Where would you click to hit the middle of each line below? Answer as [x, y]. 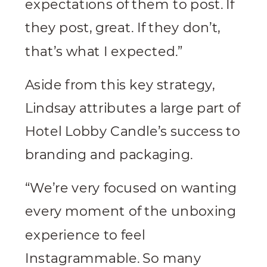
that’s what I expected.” [104, 52]
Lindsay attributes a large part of [133, 108]
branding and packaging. [111, 155]
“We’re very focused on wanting [131, 189]
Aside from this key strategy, [120, 85]
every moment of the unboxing [131, 212]
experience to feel [85, 235]
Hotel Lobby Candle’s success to [133, 132]
